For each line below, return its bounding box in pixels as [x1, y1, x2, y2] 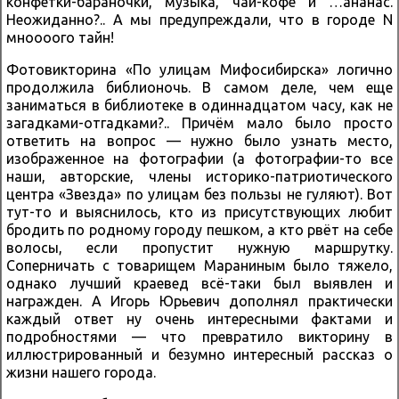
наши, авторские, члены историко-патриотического [6, 167, 393, 184]
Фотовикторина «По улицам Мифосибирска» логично [6, 61, 393, 77]
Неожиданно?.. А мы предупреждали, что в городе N [6, 11, 393, 28]
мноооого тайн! [6, 28, 114, 45]
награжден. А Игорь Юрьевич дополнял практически [6, 292, 393, 309]
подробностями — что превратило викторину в [6, 328, 393, 345]
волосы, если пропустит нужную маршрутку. [6, 239, 393, 256]
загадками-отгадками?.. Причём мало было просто [6, 114, 393, 131]
